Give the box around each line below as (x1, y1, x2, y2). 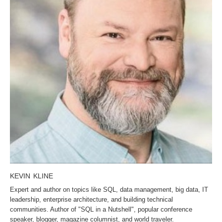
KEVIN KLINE (10, 172, 53, 180)
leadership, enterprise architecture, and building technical (10, 196, 173, 203)
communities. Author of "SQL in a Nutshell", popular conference (10, 206, 192, 213)
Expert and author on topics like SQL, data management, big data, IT (10, 186, 208, 193)
